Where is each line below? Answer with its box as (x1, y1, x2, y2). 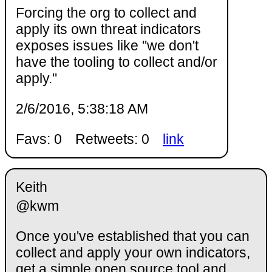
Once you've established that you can (16, 228, 250, 244)
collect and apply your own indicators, (16, 244, 250, 260)
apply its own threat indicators (16, 21, 201, 37)
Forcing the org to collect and (16, 4, 197, 21)
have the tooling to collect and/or (16, 53, 217, 70)
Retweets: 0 (75, 131, 149, 147)
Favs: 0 (16, 131, 62, 147)
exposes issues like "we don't (16, 37, 199, 53)
